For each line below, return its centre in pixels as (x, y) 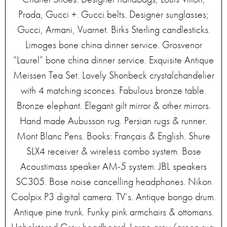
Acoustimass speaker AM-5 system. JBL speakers (113, 166)
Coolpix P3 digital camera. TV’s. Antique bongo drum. (113, 197)
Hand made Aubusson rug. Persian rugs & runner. (113, 121)
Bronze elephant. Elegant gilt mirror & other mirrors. (113, 105)
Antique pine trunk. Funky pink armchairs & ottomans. (113, 212)
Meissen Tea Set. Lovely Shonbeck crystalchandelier (113, 75)
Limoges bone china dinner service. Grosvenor (113, 45)
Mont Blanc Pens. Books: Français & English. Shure (113, 136)
